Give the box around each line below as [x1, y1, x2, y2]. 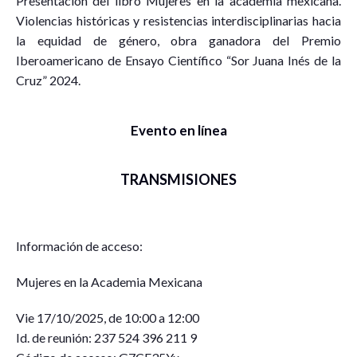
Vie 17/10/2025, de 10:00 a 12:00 [16, 309, 199, 325]
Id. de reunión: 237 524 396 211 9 [16, 329, 197, 345]
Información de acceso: [16, 237, 143, 253]
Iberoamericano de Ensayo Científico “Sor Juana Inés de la [16, 52, 341, 68]
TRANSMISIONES [120, 170, 237, 188]
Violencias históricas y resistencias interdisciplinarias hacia [16, 12, 341, 28]
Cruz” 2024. [16, 72, 80, 88]
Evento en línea [130, 121, 227, 139]
